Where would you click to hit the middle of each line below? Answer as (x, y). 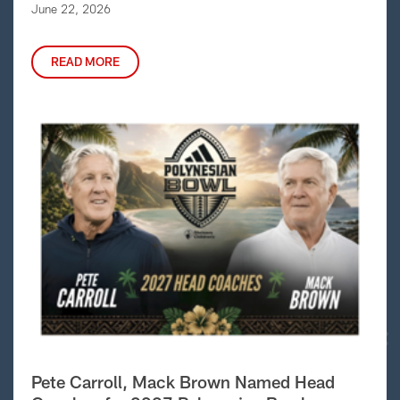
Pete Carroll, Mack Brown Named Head (183, 382)
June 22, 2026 (71, 9)
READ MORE (85, 62)
